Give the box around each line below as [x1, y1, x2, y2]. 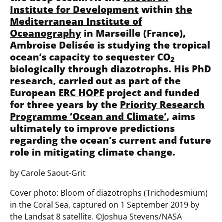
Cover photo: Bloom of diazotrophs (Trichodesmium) [10, 187, 208, 199]
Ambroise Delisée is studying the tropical [10, 38, 210, 51]
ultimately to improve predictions [10, 121, 175, 134]
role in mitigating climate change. [10, 145, 175, 158]
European [10, 86, 58, 99]
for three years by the [10, 98, 120, 111]
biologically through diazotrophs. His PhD [10, 62, 211, 75]
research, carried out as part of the [10, 74, 181, 87]
